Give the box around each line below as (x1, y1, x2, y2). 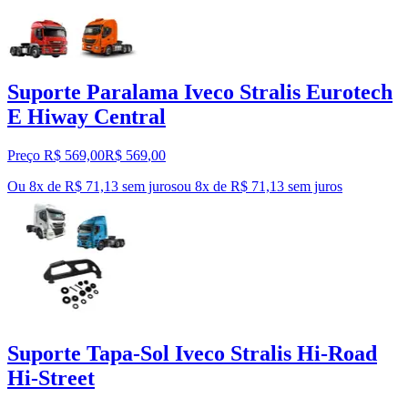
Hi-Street (7, 365, 95, 390)
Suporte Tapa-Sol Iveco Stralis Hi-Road (7, 341, 377, 365)
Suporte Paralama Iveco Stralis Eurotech (7, 80, 393, 105)
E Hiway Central (7, 105, 166, 129)
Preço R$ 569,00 (7, 147, 105, 163)
